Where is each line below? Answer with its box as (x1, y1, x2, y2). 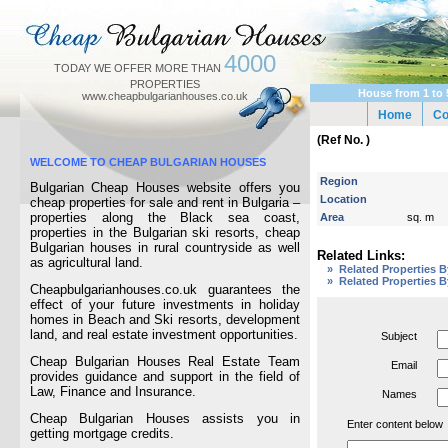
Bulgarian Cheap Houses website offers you (30, 180, 300, 195)
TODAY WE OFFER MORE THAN (54, 62, 224, 74)
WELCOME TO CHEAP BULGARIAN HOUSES (30, 156, 266, 168)
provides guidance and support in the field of (30, 369, 300, 384)
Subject (381, 330, 417, 342)
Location (320, 193, 367, 205)
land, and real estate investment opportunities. (30, 327, 298, 342)
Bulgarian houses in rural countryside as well (30, 240, 300, 255)
